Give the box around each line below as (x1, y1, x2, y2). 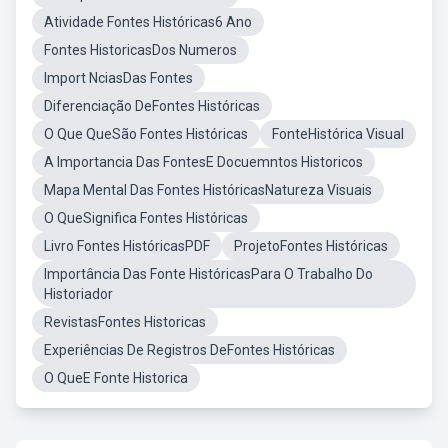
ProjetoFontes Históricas (234, 238, 388, 254)
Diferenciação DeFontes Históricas (44, 98, 260, 114)
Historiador (44, 286, 113, 302)
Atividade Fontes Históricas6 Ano (44, 14, 252, 30)
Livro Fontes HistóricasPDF (44, 238, 210, 254)
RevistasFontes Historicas (44, 314, 206, 330)
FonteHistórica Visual (272, 126, 404, 142)
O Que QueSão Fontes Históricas (44, 126, 248, 142)
